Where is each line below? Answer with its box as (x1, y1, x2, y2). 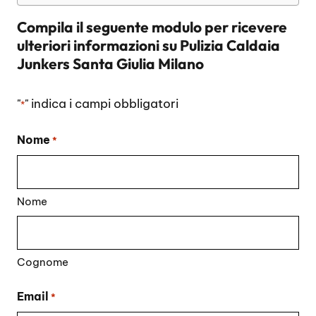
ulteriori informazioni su (17, 35, 180, 54)
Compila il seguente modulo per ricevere (17, 17, 287, 36)
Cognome (17, 255, 68, 269)
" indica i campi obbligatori (25, 95, 178, 111)
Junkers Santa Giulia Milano (17, 54, 204, 73)
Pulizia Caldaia (180, 35, 280, 54)
